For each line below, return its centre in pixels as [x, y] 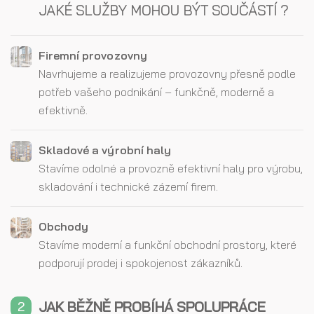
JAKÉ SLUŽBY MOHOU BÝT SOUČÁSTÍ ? [163, 10]
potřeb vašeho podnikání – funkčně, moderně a [156, 92]
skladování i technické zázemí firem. [128, 186]
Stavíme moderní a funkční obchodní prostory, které [168, 245]
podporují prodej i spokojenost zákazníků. [141, 263]
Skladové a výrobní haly [105, 150]
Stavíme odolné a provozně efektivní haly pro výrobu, [171, 168]
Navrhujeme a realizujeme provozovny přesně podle [167, 74]
